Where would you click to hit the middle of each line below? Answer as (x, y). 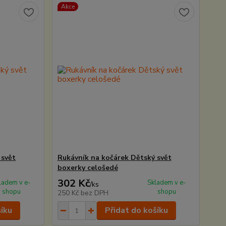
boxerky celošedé (88, 168)
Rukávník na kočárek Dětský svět (114, 158)
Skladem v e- (167, 183)
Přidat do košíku (136, 210)
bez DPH (94, 193)
